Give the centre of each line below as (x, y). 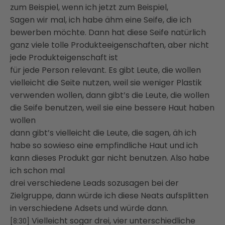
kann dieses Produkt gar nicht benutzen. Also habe (110, 158)
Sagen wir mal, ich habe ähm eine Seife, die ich (101, 20)
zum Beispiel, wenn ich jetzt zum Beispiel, (89, 7)
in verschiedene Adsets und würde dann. (89, 208)
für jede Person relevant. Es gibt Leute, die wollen (105, 70)
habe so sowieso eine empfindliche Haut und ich (104, 145)
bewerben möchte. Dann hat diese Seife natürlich (108, 32)
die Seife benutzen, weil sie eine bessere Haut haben (112, 107)
